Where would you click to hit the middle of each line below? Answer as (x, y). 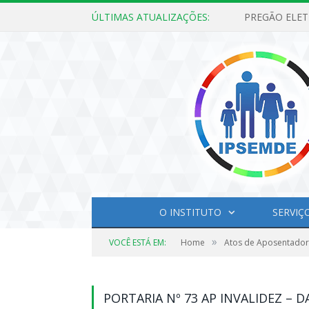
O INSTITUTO (190, 212)
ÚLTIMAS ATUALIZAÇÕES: (151, 17)
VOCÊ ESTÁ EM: (138, 242)
